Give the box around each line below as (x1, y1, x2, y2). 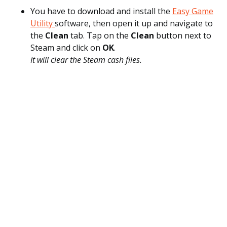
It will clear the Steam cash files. (30, 54, 142, 65)
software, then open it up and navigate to (55, 18, 213, 29)
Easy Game (172, 6, 213, 17)
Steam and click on (30, 42, 102, 53)
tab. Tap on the (70, 30, 131, 41)
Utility (30, 18, 55, 29)
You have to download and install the (30, 6, 172, 17)
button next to (156, 30, 211, 41)
